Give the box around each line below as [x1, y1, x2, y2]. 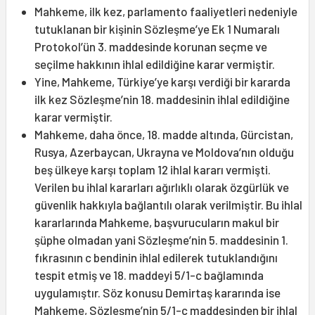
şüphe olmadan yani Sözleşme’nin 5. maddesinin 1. [34, 233, 288, 247]
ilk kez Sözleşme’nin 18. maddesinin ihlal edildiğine [34, 92, 290, 107]
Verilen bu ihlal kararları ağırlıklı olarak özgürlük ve [34, 180, 289, 195]
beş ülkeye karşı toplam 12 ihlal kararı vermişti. [34, 162, 271, 177]
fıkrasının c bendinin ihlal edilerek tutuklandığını [34, 250, 278, 265]
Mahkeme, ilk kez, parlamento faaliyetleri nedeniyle [34, 4, 297, 19]
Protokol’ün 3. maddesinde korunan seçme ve [34, 39, 267, 54]
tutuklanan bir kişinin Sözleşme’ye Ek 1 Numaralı [34, 22, 280, 37]
